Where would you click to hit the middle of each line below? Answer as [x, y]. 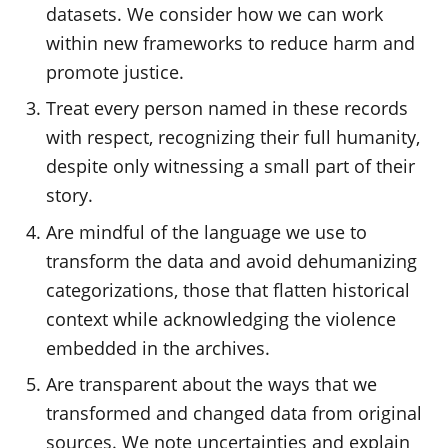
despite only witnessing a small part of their [231, 166]
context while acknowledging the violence [221, 318]
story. [72, 195]
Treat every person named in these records [227, 108]
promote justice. [118, 71]
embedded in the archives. [163, 347]
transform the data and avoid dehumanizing [232, 260]
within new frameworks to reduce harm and [231, 42]
